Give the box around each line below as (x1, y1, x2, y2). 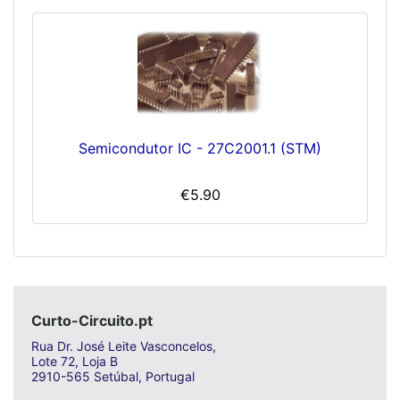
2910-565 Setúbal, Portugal (31, 369, 195, 385)
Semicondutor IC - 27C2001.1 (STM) (79, 139, 321, 158)
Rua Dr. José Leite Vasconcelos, (31, 338, 216, 354)
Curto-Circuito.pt (31, 312, 153, 330)
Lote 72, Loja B (31, 354, 118, 370)
